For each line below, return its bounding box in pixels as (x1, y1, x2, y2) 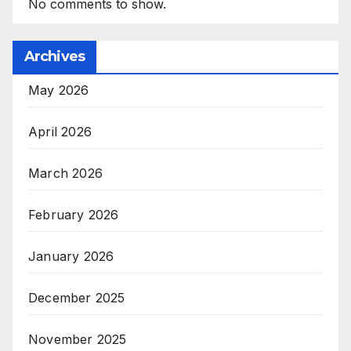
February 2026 (28, 206, 119, 223)
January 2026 (28, 248, 114, 264)
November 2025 (28, 331, 127, 347)
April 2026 (28, 123, 92, 139)
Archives (24, 47, 85, 65)
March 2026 (28, 165, 103, 181)
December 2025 (28, 289, 125, 306)
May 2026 (28, 81, 89, 98)
